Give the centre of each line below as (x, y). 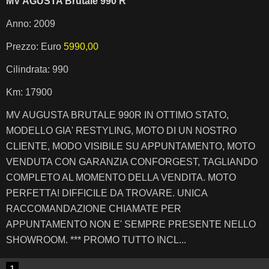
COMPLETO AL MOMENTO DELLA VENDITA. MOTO (121, 177)
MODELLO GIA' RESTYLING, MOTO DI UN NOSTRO (121, 131)
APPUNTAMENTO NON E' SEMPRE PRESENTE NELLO (131, 224)
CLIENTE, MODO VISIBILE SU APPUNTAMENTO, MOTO (131, 146)
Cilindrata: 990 (37, 69)
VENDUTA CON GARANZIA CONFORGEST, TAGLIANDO (132, 162)
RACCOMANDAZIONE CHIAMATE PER (94, 209)
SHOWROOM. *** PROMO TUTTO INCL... (96, 240)
